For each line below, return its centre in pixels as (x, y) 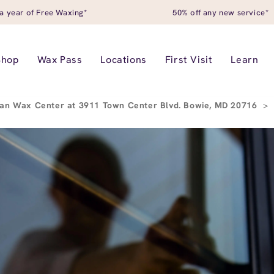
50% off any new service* (221, 12)
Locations (124, 60)
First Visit (189, 60)
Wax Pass (60, 60)
